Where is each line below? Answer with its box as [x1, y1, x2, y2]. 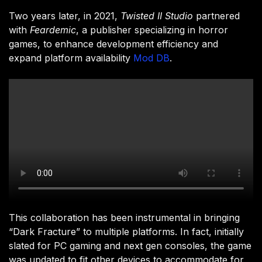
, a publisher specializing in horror [76, 24, 228, 36]
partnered [193, 10, 240, 22]
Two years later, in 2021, [9, 10, 120, 22]
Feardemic [30, 24, 76, 36]
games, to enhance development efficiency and [9, 38, 218, 50]
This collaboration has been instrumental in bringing [9, 212, 240, 224]
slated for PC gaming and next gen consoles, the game [9, 240, 251, 252]
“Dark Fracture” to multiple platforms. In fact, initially [9, 226, 244, 238]
